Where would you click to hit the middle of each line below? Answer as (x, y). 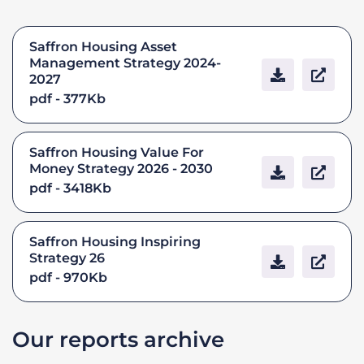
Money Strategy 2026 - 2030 (121, 168)
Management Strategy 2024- (125, 63)
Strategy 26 (67, 258)
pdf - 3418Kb (70, 188)
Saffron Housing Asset (103, 46)
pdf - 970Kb (68, 277)
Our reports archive (118, 339)
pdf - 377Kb (67, 98)
